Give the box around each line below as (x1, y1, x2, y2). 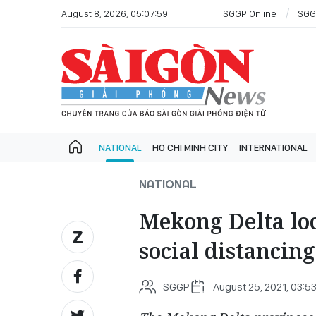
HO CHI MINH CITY (152, 142, 228, 153)
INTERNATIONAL (239, 142, 307, 153)
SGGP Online (223, 7, 276, 19)
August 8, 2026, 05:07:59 (61, 7, 168, 19)
